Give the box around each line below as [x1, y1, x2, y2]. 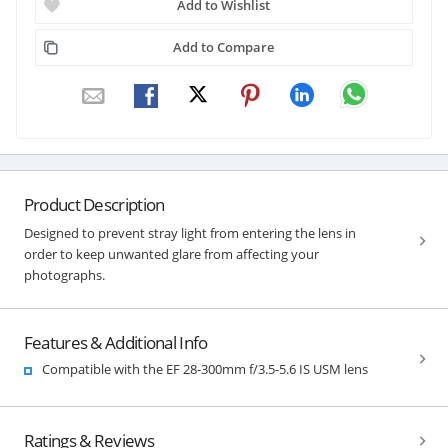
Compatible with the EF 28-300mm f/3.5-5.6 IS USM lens [41, 359, 368, 378]
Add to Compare [173, 37, 275, 56]
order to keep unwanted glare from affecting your [23, 244, 319, 263]
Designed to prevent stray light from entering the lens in [23, 223, 356, 242]
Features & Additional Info [23, 330, 208, 354]
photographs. [23, 265, 105, 284]
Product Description [23, 192, 165, 216]
